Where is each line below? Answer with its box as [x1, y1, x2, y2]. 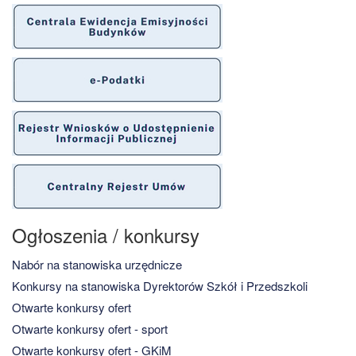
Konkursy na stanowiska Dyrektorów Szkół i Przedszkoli [12, 277, 308, 294]
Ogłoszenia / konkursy [12, 220, 199, 249]
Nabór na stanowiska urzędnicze [12, 255, 182, 273]
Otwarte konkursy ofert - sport [12, 319, 168, 337]
